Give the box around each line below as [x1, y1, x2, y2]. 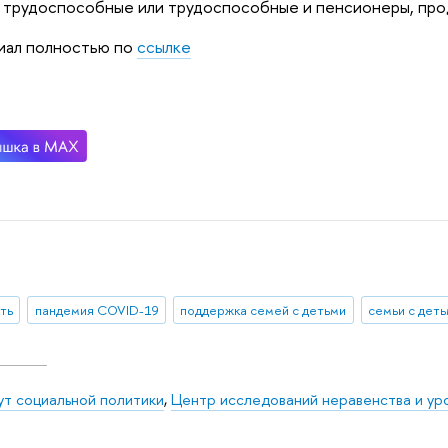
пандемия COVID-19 [34, 301, 159, 320]
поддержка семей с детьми [180, 301, 347, 320]
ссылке [137, 35, 192, 58]
